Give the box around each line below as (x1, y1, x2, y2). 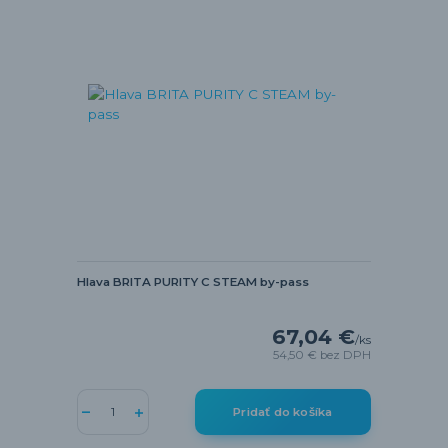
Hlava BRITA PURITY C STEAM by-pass (76, 275, 309, 290)
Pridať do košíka (233, 405, 333, 420)
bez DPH (320, 347, 372, 362)
